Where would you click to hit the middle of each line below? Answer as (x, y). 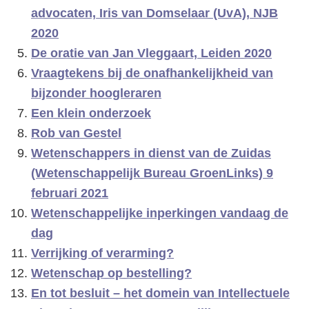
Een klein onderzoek (91, 113)
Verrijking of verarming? (102, 253)
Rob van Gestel (76, 133)
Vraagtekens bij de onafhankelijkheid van (152, 73)
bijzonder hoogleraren (96, 93)
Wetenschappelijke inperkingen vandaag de (160, 213)
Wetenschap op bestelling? (111, 273)
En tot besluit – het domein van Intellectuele (160, 293)
